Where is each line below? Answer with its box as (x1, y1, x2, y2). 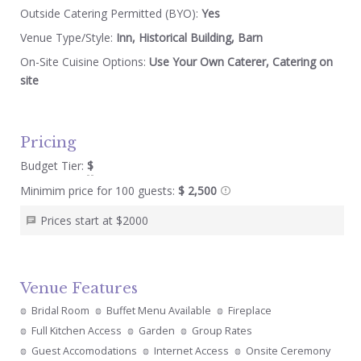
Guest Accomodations (31, 343, 137, 358)
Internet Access (153, 343, 229, 358)
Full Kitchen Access (31, 323, 122, 338)
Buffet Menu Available (106, 303, 211, 317)
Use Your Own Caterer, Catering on (148, 53, 333, 69)
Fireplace (227, 303, 272, 317)
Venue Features (19, 278, 138, 297)
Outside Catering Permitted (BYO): (19, 5, 201, 21)
